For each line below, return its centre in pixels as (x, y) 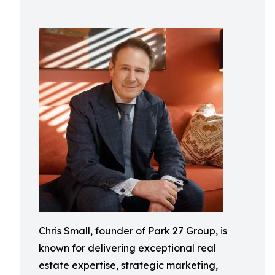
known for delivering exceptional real (127, 248)
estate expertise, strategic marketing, (128, 265)
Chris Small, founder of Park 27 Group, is (133, 231)
